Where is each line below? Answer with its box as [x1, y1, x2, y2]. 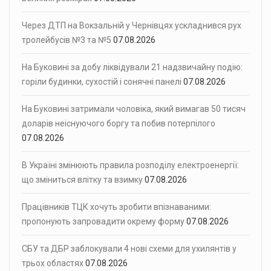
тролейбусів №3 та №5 [22, 35, 111, 45]
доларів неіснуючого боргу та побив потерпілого [22, 119, 215, 129]
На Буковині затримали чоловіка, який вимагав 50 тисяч [22, 104, 246, 114]
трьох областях [22, 258, 83, 269]
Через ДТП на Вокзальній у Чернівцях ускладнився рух [22, 21, 241, 31]
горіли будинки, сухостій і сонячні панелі [22, 77, 181, 87]
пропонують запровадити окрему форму [22, 217, 184, 227]
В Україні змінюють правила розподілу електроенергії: [22, 160, 239, 171]
